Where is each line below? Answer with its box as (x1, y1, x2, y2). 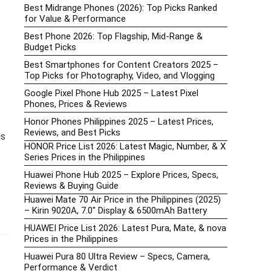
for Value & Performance (24, 13, 126, 25)
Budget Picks (24, 42, 76, 53)
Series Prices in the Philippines (24, 152, 145, 163)
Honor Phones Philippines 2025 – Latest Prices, (24, 116, 214, 128)
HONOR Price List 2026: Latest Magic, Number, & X (24, 141, 226, 152)
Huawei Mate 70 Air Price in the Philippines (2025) (24, 194, 221, 206)
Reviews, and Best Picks (24, 127, 120, 139)
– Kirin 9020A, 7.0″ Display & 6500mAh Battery (24, 205, 207, 217)
